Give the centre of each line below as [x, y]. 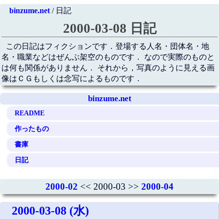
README [30, 113]
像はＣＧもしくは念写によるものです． [72, 79]
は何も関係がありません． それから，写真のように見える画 [108, 68]
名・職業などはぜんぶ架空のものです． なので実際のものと [108, 57]
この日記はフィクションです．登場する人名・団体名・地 [108, 46]
